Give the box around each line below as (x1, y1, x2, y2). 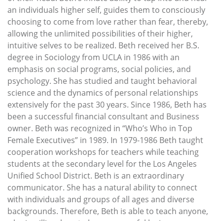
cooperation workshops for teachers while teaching (7, 146, 199, 157)
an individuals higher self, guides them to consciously (7, 4, 205, 15)
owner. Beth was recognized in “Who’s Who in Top (7, 122, 192, 134)
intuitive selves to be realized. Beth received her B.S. (7, 39, 199, 51)
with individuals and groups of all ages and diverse (7, 193, 194, 205)
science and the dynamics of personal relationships (7, 87, 198, 98)
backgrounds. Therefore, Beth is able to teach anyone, (7, 205, 208, 217)
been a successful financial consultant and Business (7, 110, 199, 122)
